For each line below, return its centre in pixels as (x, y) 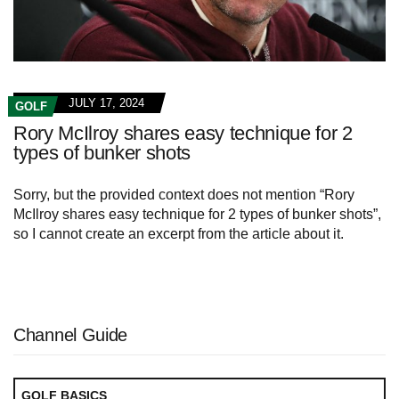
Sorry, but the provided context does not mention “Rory (184, 194)
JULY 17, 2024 (106, 102)
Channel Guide (71, 334)
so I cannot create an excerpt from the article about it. (179, 233)
